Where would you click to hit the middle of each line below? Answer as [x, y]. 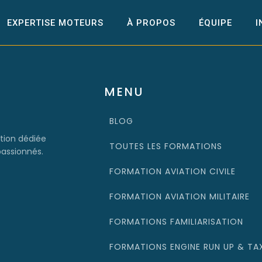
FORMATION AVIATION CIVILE [173, 172]
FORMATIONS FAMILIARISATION [177, 222]
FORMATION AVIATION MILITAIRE [180, 197]
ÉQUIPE [216, 23]
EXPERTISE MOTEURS [55, 23]
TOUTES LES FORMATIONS [166, 146]
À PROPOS [151, 23]
